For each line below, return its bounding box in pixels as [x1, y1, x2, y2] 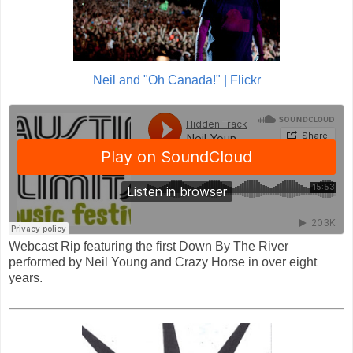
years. [9, 271, 43, 285]
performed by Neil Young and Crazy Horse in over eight [9, 255, 317, 269]
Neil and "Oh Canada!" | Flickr [92, 73, 261, 87]
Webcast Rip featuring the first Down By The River [9, 240, 288, 254]
